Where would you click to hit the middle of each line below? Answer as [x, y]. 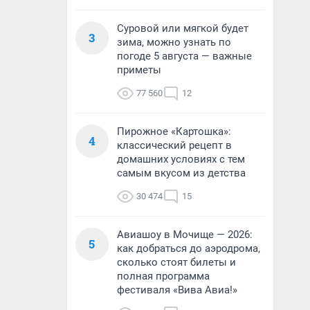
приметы [139, 70]
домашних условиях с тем [181, 159]
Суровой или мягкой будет [183, 28]
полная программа [163, 276]
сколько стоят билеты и [176, 262]
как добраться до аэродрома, [189, 248]
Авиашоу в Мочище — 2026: [185, 235]
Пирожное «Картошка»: [174, 131]
